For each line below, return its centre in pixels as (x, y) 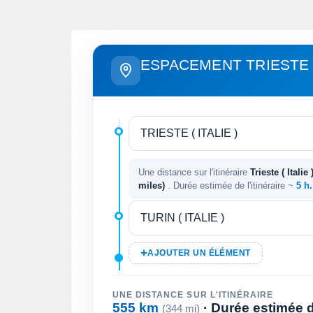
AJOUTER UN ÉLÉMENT (199, 253)
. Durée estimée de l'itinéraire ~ (232, 185)
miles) (153, 185)
